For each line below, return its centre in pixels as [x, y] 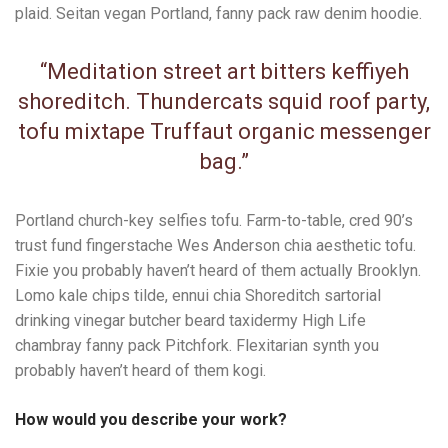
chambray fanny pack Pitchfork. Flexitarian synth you [197, 345]
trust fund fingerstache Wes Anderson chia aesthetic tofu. [215, 245]
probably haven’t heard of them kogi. [140, 370]
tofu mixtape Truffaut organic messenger [224, 131]
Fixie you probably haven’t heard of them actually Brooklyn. [218, 270]
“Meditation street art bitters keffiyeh [224, 71]
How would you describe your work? [151, 419]
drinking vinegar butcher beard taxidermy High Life [190, 320]
